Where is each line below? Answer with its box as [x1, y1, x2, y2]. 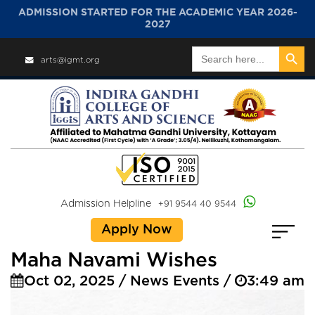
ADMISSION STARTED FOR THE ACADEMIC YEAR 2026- [18, 8, 297, 18]
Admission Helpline [60, 199, 151, 210]
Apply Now [101, 224, 172, 237]
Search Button [278, 39, 311, 51]
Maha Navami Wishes [11, 251, 217, 271]
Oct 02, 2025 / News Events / [24, 274, 235, 289]
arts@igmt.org [41, 56, 100, 64]
